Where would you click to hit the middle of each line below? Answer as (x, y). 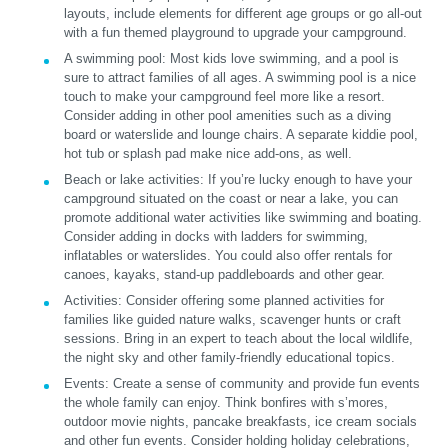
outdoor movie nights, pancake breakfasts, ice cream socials (240, 422)
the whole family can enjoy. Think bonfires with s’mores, (226, 403)
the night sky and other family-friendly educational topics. (229, 358)
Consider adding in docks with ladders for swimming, (216, 237)
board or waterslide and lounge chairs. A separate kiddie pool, (241, 135)
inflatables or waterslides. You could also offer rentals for (228, 256)
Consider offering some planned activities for (253, 301)
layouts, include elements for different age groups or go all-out (243, 14)
